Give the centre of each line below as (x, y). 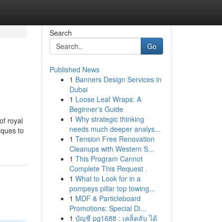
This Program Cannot (109, 159)
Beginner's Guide (96, 109)
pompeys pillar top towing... (112, 188)
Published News (74, 69)
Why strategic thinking (110, 119)
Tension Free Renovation (115, 139)
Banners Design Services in (118, 79)
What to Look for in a (108, 178)
